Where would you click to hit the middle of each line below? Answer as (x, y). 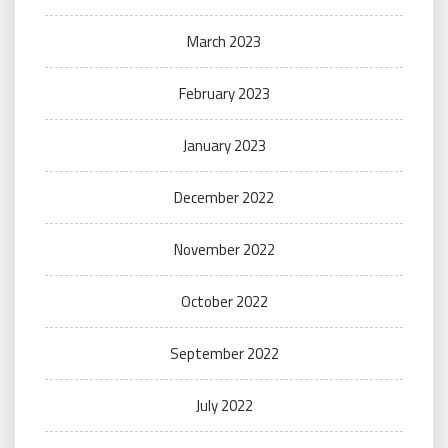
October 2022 (224, 301)
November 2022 (224, 249)
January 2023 (224, 145)
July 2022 (224, 405)
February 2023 (224, 93)
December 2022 (224, 197)
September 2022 (224, 353)
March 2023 (224, 41)
